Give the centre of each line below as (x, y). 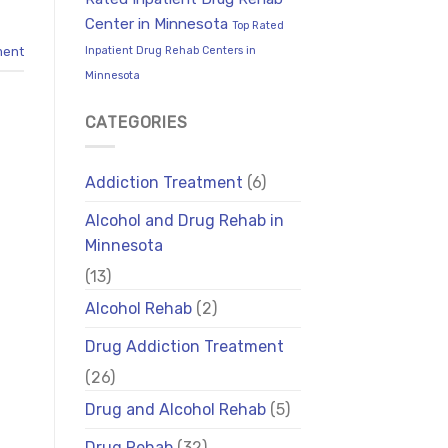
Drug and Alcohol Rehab (175, 410)
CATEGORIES (136, 122)
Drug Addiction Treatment (184, 347)
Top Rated (257, 25)
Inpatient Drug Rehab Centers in (170, 50)
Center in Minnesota (156, 23)
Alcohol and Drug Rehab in (184, 221)
